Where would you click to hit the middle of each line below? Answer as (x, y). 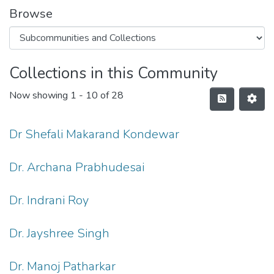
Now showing (40, 96)
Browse (31, 14)
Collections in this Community (113, 73)
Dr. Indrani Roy (49, 200)
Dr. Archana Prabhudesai (77, 167)
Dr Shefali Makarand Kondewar (94, 134)
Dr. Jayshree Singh (59, 233)
